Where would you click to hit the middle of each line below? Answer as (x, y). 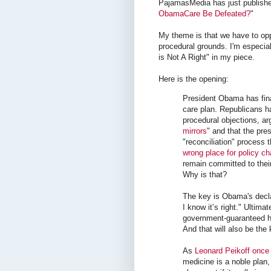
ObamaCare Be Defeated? (204, 14)
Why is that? (205, 174)
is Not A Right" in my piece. (207, 57)
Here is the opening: (194, 79)
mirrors (195, 131)
